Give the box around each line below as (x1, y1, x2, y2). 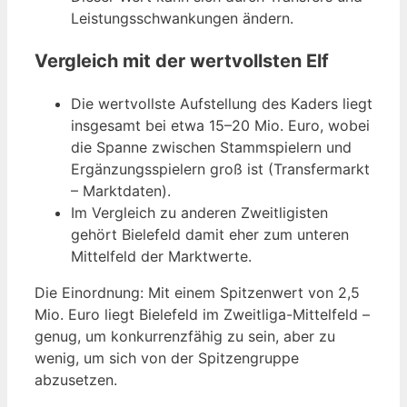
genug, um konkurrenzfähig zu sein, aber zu (35, 326, 335, 345)
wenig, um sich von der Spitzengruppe (35, 348, 299, 367)
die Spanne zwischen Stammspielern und (71, 137, 352, 156)
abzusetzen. (35, 370, 117, 389)
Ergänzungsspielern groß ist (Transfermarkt (71, 159, 370, 178)
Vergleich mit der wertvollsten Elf (35, 49, 329, 72)
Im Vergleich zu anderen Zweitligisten (71, 203, 328, 222)
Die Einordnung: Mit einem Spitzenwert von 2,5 (35, 283, 360, 302)
